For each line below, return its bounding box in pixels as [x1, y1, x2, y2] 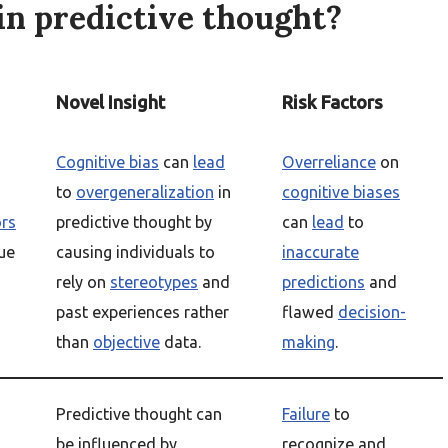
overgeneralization [76, 183, 214, 201]
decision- [338, 303, 406, 321]
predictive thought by [56, 213, 212, 231]
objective [93, 333, 160, 351]
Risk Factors [282, 92, 383, 112]
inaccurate [282, 243, 359, 261]
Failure [282, 405, 330, 423]
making [282, 333, 335, 351]
